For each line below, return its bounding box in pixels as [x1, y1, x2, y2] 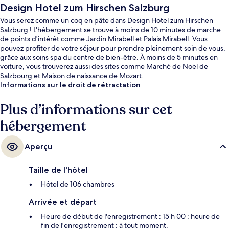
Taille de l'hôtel [29, 165, 88, 175]
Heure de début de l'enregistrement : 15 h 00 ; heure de [41, 211, 220, 221]
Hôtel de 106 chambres [41, 179, 114, 189]
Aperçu [25, 141, 52, 151]
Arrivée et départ [29, 197, 97, 207]
